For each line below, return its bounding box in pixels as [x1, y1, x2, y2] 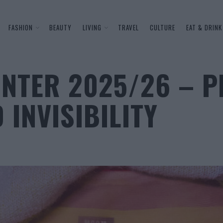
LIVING [82, 22, 102, 32]
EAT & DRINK [186, 22, 222, 32]
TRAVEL [117, 22, 139, 32]
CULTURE [149, 22, 175, 32]
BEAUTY [49, 22, 72, 32]
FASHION [8, 22, 33, 32]
